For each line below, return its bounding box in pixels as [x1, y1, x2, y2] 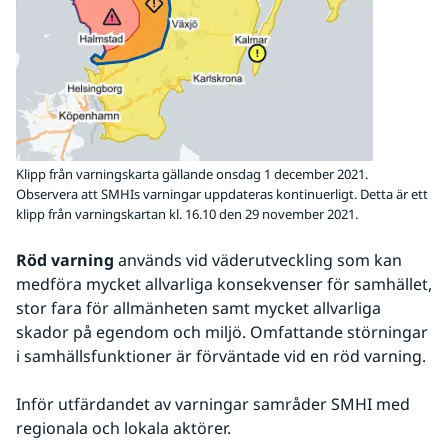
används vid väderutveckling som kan [114, 249, 402, 272]
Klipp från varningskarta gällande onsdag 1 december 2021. [16, 165, 368, 184]
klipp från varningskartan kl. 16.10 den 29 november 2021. [16, 205, 358, 224]
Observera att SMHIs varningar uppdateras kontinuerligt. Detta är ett [16, 185, 428, 204]
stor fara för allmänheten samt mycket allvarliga [16, 297, 381, 320]
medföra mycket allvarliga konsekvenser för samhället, [16, 273, 432, 296]
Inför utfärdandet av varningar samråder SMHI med [16, 393, 410, 416]
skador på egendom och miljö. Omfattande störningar [16, 321, 428, 344]
